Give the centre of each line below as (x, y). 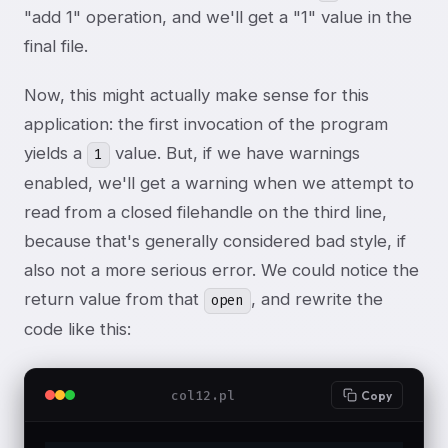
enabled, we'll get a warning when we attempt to (219, 183)
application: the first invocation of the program (206, 124)
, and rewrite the (316, 299)
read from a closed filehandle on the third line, (205, 212)
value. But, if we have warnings (234, 153)
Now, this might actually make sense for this (196, 95)
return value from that (114, 299)
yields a (55, 153)
